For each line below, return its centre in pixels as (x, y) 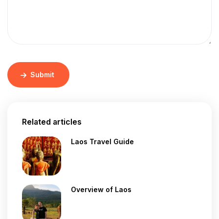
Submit (43, 74)
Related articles (52, 121)
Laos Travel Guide (102, 141)
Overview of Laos (101, 189)
